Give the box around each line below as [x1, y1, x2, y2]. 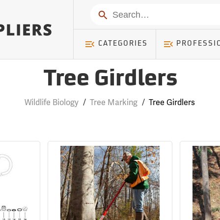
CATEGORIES [98, 40, 148, 48]
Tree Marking [90, 97, 138, 108]
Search [94, 8, 123, 20]
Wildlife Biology [25, 97, 79, 108]
